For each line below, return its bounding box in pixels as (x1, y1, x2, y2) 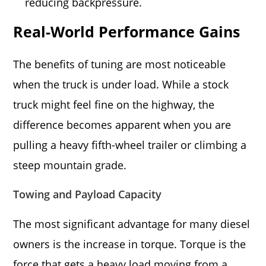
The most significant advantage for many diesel (13, 217, 251, 231)
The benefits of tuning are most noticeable (13, 57, 226, 71)
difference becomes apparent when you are (13, 118, 232, 132)
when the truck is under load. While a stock (13, 77, 229, 91)
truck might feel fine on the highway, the (13, 97, 215, 112)
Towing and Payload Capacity (13, 187, 162, 201)
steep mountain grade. (13, 158, 127, 172)
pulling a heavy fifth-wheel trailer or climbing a (13, 138, 247, 152)
